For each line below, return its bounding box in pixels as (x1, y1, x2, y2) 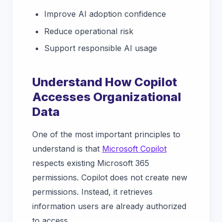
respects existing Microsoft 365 (32, 158, 149, 168)
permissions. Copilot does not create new (32, 172, 187, 183)
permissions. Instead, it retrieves (32, 187, 153, 197)
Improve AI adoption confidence (44, 9, 166, 19)
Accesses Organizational (32, 90, 181, 105)
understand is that (32, 144, 102, 154)
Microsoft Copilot (102, 144, 166, 154)
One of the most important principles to (32, 129, 180, 140)
